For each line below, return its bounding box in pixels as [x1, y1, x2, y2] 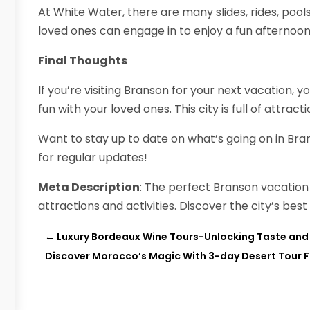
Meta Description [37, 179, 140, 196]
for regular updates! [37, 149, 147, 166]
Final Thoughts [37, 53, 127, 69]
